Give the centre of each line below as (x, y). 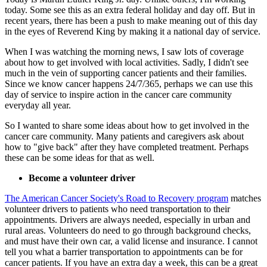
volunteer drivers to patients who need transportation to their (117, 209)
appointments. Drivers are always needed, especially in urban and (128, 220)
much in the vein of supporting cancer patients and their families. (126, 73)
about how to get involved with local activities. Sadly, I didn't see (127, 63)
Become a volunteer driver (82, 178)
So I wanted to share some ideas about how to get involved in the (127, 126)
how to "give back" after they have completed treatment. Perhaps (127, 147)
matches (245, 198)
